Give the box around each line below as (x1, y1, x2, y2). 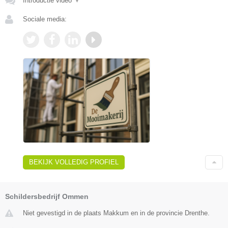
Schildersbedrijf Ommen (5, 192, 89, 201)
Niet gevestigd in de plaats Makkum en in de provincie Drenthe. (23, 209, 210, 217)
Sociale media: (23, 15, 67, 23)
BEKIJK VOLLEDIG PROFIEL (29, 158, 119, 166)
